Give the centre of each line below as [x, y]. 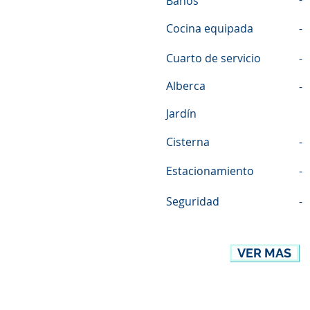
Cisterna [188, 142]
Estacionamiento [210, 171]
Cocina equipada [210, 28]
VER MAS [264, 253]
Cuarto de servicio [213, 58]
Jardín [181, 113]
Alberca [186, 86]
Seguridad [193, 201]
